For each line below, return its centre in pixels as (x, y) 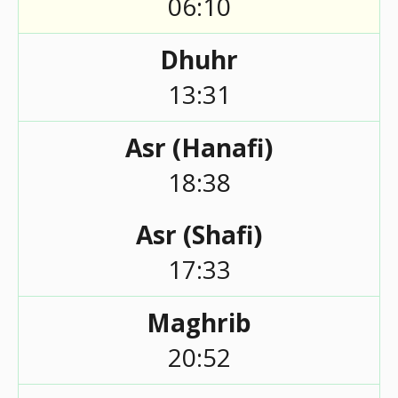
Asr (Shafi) (199, 235)
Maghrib (199, 322)
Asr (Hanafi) (199, 147)
